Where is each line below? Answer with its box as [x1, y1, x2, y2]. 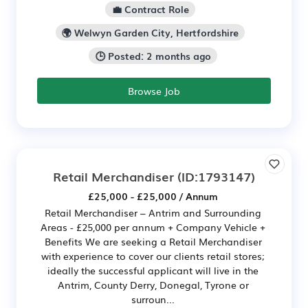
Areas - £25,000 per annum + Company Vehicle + [41, 219, 265, 234]
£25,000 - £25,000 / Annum [88, 188, 218, 203]
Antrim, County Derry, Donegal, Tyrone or [57, 277, 249, 291]
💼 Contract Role [111, 2, 189, 16]
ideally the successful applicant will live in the [47, 263, 258, 277]
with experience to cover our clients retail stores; [41, 248, 265, 263]
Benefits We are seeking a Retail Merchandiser [44, 234, 262, 248]
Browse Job [128, 83, 180, 98]
